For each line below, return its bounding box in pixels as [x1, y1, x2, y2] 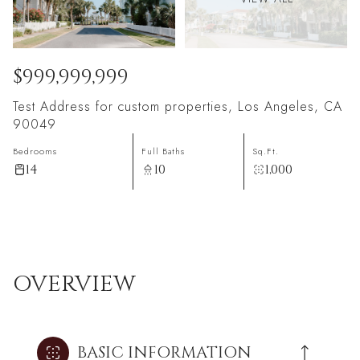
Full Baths [141, 145, 185, 157]
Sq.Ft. [252, 145, 280, 157]
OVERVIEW [13, 269, 136, 299]
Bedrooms [13, 145, 57, 157]
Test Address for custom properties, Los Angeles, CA [13, 97, 342, 116]
